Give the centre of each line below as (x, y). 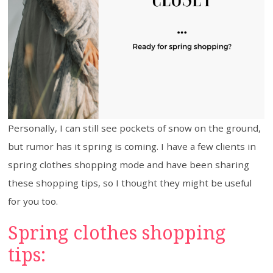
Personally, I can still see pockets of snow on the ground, (135, 128)
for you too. (33, 201)
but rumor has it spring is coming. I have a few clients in (132, 146)
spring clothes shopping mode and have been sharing (129, 165)
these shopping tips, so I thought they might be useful (130, 183)
